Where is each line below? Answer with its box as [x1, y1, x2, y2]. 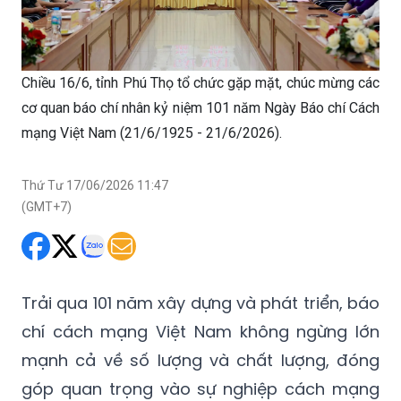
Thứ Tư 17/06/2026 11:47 [21, 177, 168, 192]
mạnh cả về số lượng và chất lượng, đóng [21, 348, 380, 371]
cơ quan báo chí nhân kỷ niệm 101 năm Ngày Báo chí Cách [21, 98, 380, 116]
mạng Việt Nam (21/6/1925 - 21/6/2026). [21, 124, 282, 141]
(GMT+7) [21, 199, 72, 214]
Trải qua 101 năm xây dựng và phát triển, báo [21, 291, 380, 314]
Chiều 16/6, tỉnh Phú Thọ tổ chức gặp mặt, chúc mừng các [21, 73, 380, 91]
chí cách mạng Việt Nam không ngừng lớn [21, 320, 380, 343]
